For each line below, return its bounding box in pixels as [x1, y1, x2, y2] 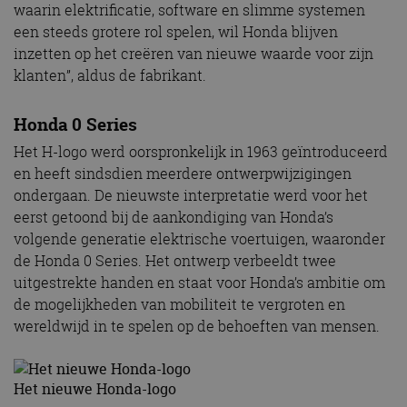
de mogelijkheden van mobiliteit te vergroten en [14, 294, 345, 315]
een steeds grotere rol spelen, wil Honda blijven [14, 22, 338, 43]
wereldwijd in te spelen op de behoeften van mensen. [14, 316, 380, 337]
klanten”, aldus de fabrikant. [14, 65, 206, 86]
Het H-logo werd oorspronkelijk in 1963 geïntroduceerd [14, 142, 388, 163]
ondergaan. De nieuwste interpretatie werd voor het [14, 185, 368, 206]
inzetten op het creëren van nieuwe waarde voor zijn [14, 44, 373, 65]
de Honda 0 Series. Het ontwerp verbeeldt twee [14, 251, 336, 272]
